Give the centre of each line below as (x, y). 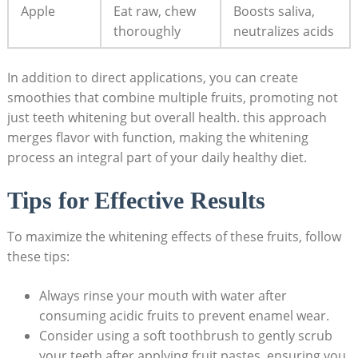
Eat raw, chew (154, 11)
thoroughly (147, 31)
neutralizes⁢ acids (283, 31)
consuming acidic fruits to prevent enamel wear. (184, 315)
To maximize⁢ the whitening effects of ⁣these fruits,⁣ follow (174, 236)
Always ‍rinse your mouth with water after (163, 295)
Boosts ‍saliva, (274, 11)
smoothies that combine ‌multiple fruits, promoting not (172, 97)
